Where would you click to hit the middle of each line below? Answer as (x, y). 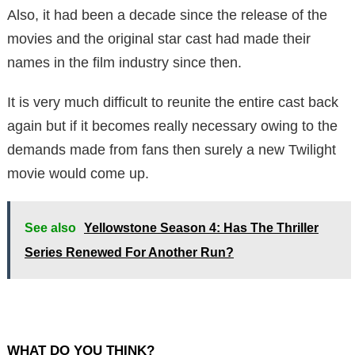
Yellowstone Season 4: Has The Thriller (201, 227)
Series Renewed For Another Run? (129, 252)
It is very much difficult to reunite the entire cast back (173, 102)
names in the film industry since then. (124, 62)
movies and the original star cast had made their (159, 38)
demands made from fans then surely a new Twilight (172, 149)
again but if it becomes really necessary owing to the (172, 126)
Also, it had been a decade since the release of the (167, 15)
